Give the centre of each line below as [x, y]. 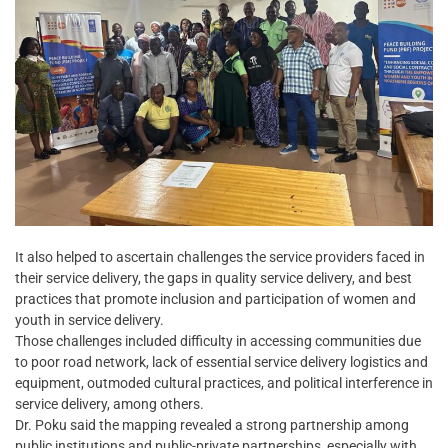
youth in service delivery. [89, 319]
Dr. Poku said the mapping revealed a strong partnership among [212, 424]
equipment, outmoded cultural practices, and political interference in [224, 382]
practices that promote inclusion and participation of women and [215, 298]
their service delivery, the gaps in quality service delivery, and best [213, 277]
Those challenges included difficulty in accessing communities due [218, 340]
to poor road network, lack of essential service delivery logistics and [221, 361]
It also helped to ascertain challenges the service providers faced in [220, 256]
